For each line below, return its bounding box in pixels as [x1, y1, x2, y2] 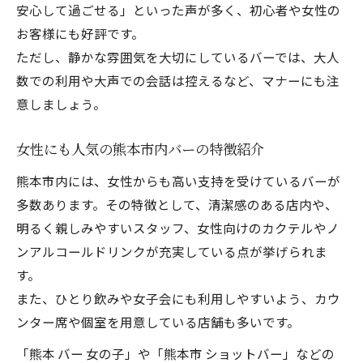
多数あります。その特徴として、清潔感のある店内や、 [16, 195, 338, 213]
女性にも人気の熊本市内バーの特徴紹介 [16, 141, 264, 160]
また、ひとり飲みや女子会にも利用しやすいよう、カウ [16, 289, 340, 307]
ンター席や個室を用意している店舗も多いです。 [16, 313, 300, 331]
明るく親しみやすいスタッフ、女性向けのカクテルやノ [16, 219, 340, 237]
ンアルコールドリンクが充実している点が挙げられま [16, 242, 327, 260]
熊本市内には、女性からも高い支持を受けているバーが [16, 172, 340, 190]
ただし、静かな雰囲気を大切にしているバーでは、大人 [16, 48, 340, 66]
